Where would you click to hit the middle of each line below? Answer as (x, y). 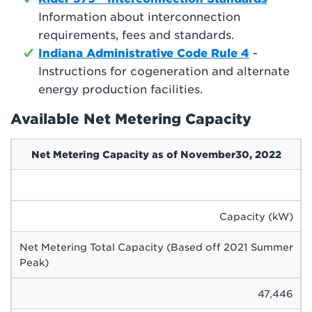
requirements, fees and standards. (136, 35)
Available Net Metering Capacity (131, 119)
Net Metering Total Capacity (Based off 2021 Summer (156, 247)
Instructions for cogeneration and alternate (164, 71)
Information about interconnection (139, 17)
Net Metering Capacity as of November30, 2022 (156, 154)
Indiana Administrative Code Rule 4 (144, 53)
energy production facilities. (120, 89)
